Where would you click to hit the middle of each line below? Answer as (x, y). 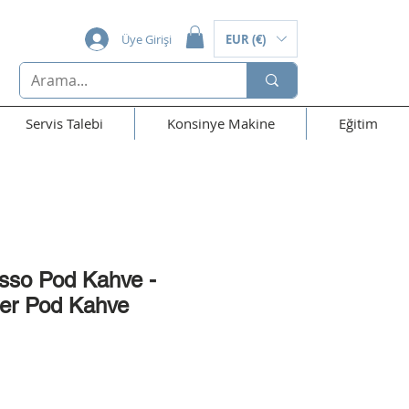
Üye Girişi (147, 39)
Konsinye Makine (220, 124)
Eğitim (358, 124)
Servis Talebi (64, 124)
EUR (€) (246, 39)
